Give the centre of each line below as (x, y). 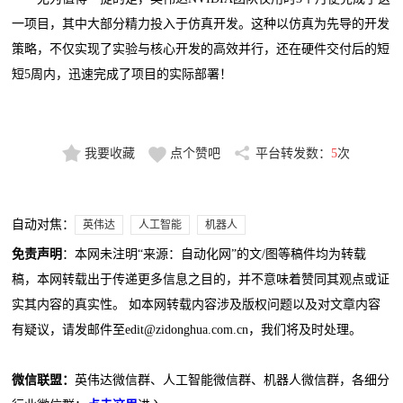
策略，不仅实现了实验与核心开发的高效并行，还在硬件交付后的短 (201, 49)
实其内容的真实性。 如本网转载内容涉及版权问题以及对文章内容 (197, 305)
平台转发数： (293, 154)
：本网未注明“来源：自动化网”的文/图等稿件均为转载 (215, 255)
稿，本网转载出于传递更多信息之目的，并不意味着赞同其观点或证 (201, 280)
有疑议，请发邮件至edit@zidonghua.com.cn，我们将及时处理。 (187, 330)
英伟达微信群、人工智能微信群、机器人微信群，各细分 (233, 381)
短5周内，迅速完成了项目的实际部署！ (122, 75)
